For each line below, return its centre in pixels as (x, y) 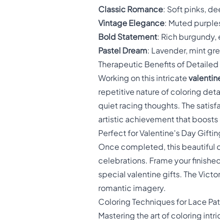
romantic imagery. (132, 188)
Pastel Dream (123, 51)
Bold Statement (128, 37)
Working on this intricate (143, 78)
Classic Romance (131, 10)
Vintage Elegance (131, 23)
